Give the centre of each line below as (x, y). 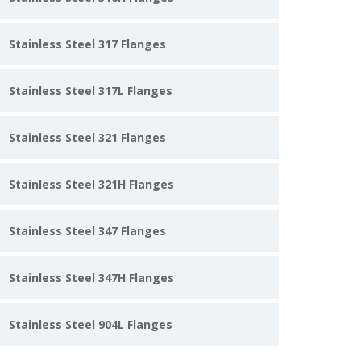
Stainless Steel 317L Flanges (91, 91)
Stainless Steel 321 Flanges (87, 137)
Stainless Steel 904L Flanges (91, 324)
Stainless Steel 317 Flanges (87, 44)
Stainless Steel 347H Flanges (91, 278)
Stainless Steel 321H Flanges (91, 184)
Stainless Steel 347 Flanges (87, 231)
